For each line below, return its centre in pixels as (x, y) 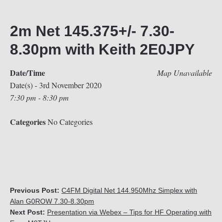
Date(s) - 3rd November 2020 (56, 85)
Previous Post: (36, 190)
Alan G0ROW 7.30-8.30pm (52, 201)
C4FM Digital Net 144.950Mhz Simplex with (129, 190)
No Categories (69, 122)
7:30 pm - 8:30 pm (39, 97)
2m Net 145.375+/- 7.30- (92, 31)
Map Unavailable (185, 73)
